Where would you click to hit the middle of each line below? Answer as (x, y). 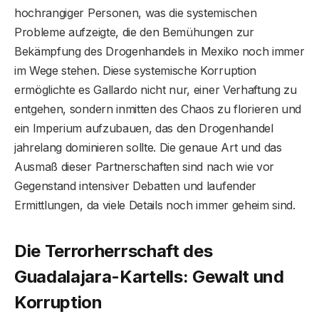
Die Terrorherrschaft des (114, 251)
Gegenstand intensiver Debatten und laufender (135, 186)
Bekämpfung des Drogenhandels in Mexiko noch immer (159, 52)
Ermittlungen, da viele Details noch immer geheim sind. (155, 205)
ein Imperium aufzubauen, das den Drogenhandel (144, 129)
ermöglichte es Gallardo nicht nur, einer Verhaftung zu (156, 90)
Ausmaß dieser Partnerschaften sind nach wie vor (144, 167)
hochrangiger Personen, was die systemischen (136, 13)
